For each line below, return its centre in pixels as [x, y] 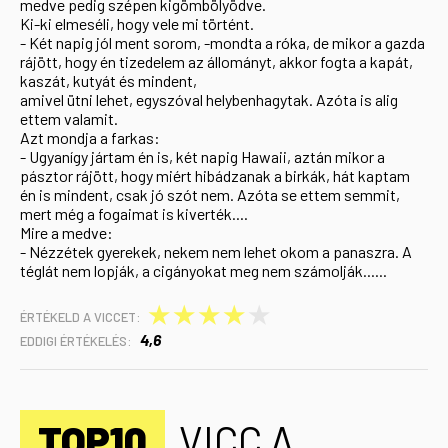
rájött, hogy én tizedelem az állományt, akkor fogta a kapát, [216, 61]
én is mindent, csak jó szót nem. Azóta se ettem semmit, [210, 194]
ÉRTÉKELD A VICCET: [80, 317]
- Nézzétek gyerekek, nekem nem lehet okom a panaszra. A [216, 251]
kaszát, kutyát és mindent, [108, 80]
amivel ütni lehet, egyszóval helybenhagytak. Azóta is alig [209, 99]
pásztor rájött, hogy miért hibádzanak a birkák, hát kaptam [215, 175]
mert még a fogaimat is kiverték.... [134, 213]
